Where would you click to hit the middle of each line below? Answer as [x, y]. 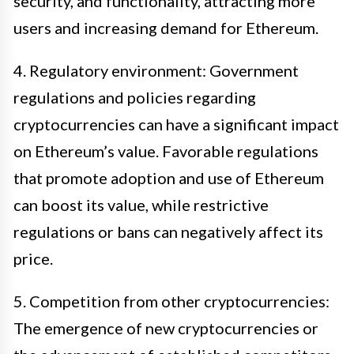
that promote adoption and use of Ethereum [169, 177]
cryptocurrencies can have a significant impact [176, 124]
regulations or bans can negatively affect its [168, 231]
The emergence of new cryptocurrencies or [166, 328]
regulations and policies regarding [135, 97]
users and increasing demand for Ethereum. [166, 27]
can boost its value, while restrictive [141, 204]
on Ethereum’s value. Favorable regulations [166, 151]
